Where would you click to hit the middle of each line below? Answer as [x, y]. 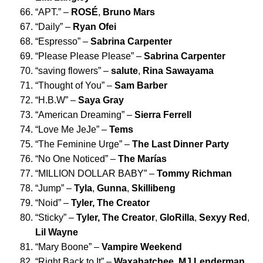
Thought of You [70, 86]
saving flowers [68, 71]
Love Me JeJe [67, 130]
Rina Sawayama [178, 71]
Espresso [58, 42]
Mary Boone [63, 247]
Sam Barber [141, 86]
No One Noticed [72, 159]
